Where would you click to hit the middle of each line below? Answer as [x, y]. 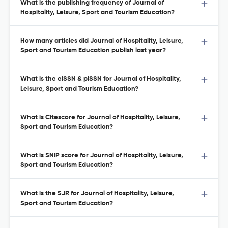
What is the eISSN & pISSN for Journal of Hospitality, [101, 79]
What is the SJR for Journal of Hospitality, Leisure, [97, 194]
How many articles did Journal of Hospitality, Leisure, [102, 41]
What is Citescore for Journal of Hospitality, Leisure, [100, 118]
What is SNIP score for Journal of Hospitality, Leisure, [102, 156]
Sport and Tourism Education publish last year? [93, 51]
